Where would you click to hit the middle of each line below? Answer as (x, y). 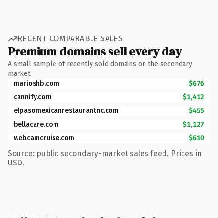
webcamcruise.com (44, 138)
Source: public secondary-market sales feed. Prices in (105, 153)
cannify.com (33, 97)
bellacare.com (36, 124)
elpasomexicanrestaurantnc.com (66, 110)
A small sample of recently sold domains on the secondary (100, 64)
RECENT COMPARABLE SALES (70, 39)
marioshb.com (36, 83)
